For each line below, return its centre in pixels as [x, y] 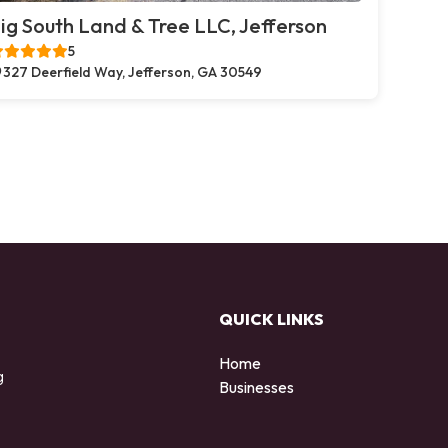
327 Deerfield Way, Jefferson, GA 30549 [132, 72]
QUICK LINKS [271, 318]
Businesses [256, 386]
